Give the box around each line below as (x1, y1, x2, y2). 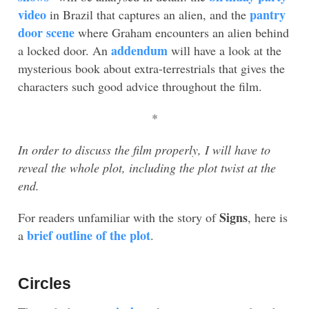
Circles (18, 275, 71, 293)
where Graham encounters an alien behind (74, 23, 289, 41)
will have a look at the (168, 41, 281, 59)
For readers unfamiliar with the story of (18, 208, 219, 226)
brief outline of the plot (27, 226, 150, 244)
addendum (111, 41, 168, 59)
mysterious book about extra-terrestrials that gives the (18, 59, 285, 77)
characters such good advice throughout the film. (18, 77, 262, 94)
